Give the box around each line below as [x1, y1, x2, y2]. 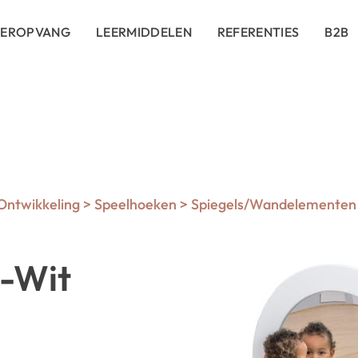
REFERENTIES [217, 24, 300, 40]
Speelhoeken [94, 195, 177, 213]
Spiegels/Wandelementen [191, 195, 356, 213]
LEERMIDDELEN [96, 24, 192, 40]
